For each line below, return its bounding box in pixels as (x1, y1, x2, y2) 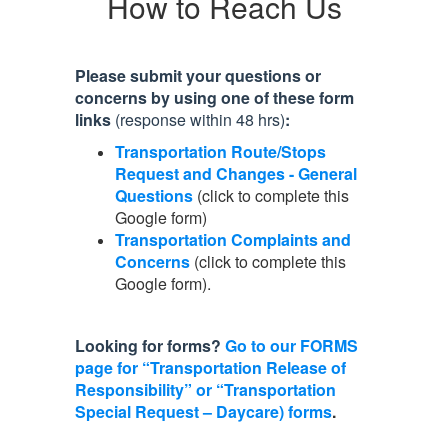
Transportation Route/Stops (115, 140, 326, 163)
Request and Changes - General (115, 162, 357, 185)
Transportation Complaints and (115, 228, 351, 251)
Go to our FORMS (225, 334, 358, 357)
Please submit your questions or (75, 64, 321, 87)
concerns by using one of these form (75, 86, 354, 109)
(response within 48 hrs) (115, 108, 285, 131)
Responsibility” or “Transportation (75, 378, 336, 401)
